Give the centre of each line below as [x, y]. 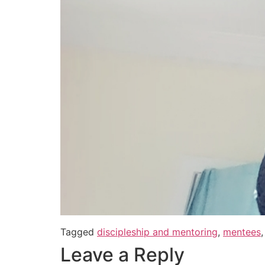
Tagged [79, 232]
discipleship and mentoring [157, 232]
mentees [242, 232]
